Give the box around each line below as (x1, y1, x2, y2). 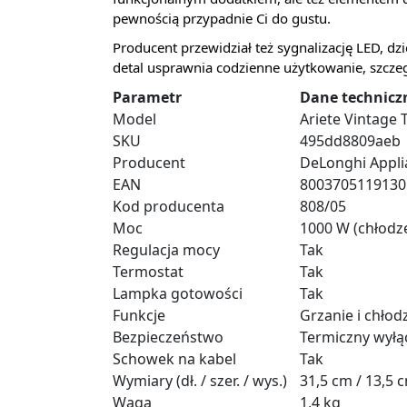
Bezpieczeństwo (113, 327, 223, 347)
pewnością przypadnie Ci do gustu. (113, 9, 331, 27)
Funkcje (113, 305, 165, 325)
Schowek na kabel (113, 349, 236, 369)
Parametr (113, 87, 182, 107)
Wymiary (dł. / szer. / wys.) (113, 371, 287, 391)
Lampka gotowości (113, 283, 243, 303)
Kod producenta (113, 196, 224, 216)
